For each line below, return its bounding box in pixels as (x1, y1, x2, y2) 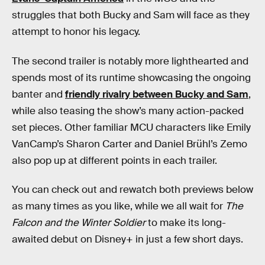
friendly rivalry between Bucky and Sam (65, 88, 248, 101)
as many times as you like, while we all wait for (12, 200, 225, 213)
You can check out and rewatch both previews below (12, 183, 253, 196)
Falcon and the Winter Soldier (12, 216, 148, 230)
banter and (12, 88, 65, 101)
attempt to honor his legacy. (12, 25, 140, 38)
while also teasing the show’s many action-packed (12, 104, 244, 117)
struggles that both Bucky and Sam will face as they (12, 9, 250, 22)
